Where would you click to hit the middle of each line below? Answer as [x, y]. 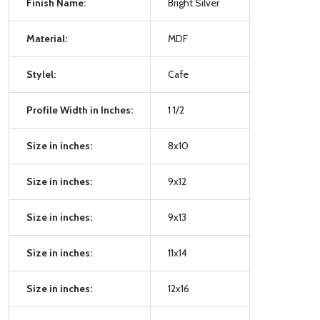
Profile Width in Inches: [80, 110]
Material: [47, 38]
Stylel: [41, 74]
